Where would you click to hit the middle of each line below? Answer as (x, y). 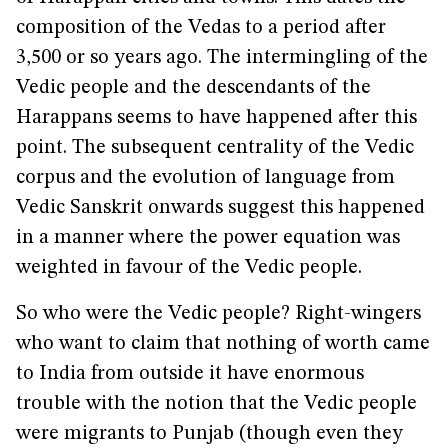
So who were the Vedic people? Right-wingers (218, 314)
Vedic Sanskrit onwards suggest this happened (220, 208)
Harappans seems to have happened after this (216, 118)
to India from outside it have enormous (190, 374)
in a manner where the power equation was (208, 238)
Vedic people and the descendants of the (193, 88)
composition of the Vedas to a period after (201, 28)
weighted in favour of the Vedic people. (189, 268)
